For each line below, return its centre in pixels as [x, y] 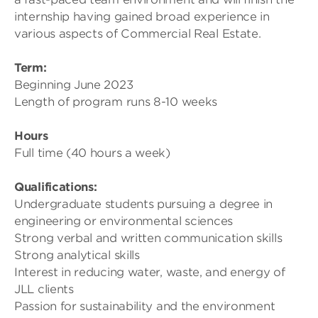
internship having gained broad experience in [142, 17]
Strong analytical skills [77, 255]
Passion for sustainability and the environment [145, 306]
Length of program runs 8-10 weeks [116, 102]
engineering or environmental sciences [124, 221]
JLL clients [44, 289]
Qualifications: [56, 187]
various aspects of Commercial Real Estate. [138, 34]
